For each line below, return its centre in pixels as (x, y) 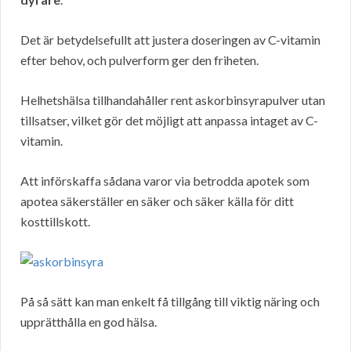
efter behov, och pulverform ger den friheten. (139, 60)
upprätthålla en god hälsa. (89, 322)
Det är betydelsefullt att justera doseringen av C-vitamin (170, 40)
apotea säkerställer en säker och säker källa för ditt (157, 201)
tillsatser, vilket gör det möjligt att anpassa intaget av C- (169, 121)
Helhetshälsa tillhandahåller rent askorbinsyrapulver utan (173, 100)
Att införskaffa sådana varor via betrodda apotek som (165, 181)
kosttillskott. (55, 222)
